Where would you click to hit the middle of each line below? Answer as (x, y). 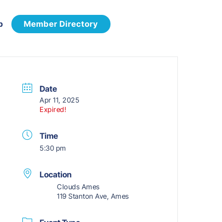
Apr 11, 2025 (60, 100)
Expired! (53, 110)
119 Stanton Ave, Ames (93, 196)
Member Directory (61, 24)
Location (56, 175)
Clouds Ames (79, 187)
